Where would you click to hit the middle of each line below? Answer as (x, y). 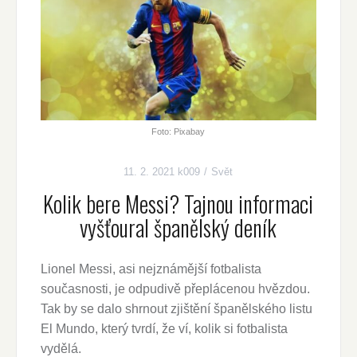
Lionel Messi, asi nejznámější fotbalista (151, 269)
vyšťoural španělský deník (178, 228)
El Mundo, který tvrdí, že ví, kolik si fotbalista (164, 329)
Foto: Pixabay (178, 132)
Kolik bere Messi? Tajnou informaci (178, 204)
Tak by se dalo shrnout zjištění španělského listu (176, 309)
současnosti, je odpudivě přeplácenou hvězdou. (175, 289)
